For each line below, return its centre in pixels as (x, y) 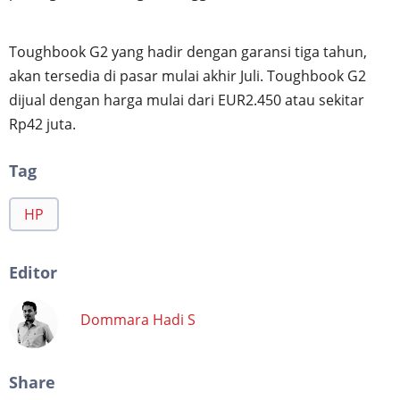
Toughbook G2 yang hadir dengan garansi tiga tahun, (188, 51)
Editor (33, 272)
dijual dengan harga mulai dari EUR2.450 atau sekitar (187, 100)
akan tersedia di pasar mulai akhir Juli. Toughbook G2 (187, 75)
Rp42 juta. (42, 124)
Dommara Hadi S (138, 320)
